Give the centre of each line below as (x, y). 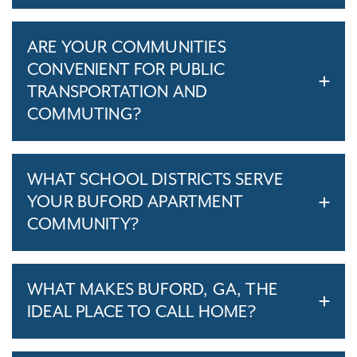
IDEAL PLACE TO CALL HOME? (141, 312)
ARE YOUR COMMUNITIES (127, 47)
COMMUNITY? (83, 224)
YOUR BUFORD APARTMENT (135, 202)
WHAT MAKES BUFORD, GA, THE (152, 290)
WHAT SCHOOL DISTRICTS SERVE (155, 180)
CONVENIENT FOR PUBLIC (126, 70)
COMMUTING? (84, 114)
